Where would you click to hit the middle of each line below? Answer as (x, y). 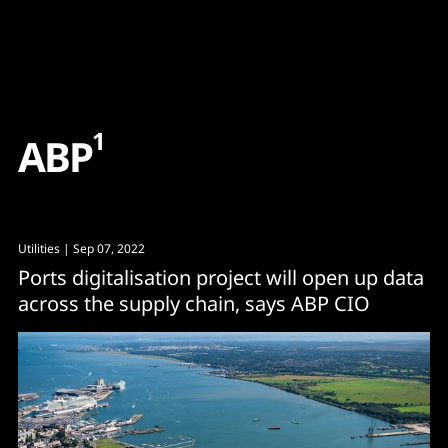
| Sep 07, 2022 (102, 248)
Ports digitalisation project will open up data (221, 277)
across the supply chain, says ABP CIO (194, 303)
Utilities (39, 248)
